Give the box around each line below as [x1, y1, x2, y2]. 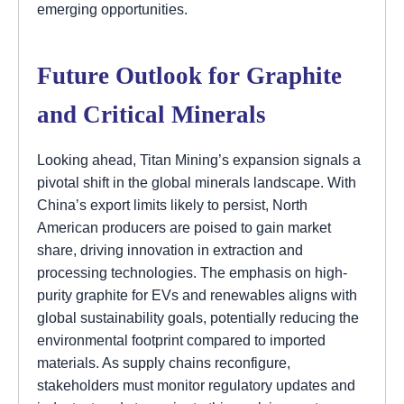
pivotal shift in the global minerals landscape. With [37, 174, 356, 191]
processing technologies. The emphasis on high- [37, 264, 347, 281]
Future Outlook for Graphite [37, 62, 342, 90]
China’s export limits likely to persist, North [37, 197, 308, 214]
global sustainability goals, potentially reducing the [37, 309, 359, 326]
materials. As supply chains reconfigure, [37, 354, 290, 372]
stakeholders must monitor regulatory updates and [37, 377, 355, 394]
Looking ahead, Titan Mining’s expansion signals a [37, 151, 361, 169]
